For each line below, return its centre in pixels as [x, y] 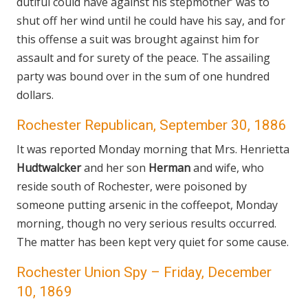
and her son [115, 168]
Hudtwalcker [49, 168]
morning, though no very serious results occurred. [146, 223]
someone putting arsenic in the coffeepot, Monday [147, 205]
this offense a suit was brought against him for [138, 39]
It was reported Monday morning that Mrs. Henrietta [153, 149]
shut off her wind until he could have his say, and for [151, 21]
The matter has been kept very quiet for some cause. [153, 242]
